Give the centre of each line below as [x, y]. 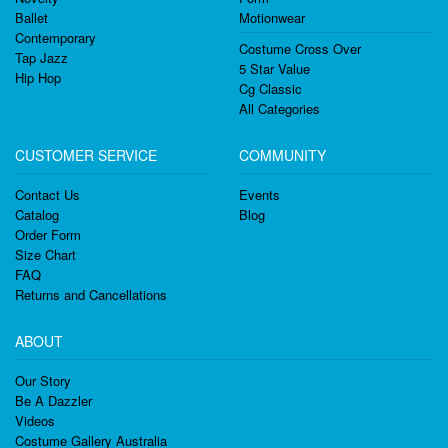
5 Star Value [274, 68]
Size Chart [45, 254]
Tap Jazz [41, 57]
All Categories [279, 108]
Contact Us [47, 194]
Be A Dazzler [53, 400]
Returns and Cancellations [91, 294]
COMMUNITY [282, 155]
